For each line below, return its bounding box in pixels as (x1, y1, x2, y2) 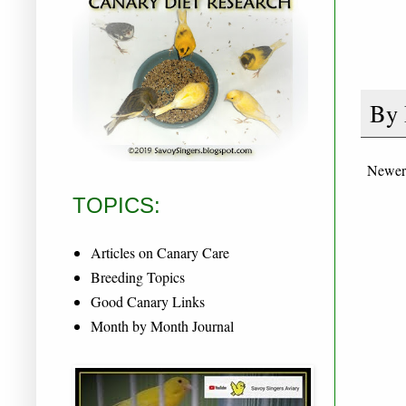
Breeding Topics (91, 266, 185, 286)
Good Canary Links (91, 291, 205, 311)
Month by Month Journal (91, 315, 234, 335)
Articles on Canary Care (91, 242, 229, 262)
